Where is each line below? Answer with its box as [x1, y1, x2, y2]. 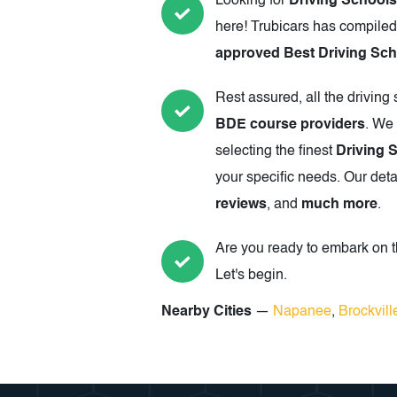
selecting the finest [215, 144, 336, 160]
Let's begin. [215, 269, 287, 284]
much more [301, 198, 378, 213]
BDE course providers [215, 118, 365, 133]
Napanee [273, 305, 331, 320]
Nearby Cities [161, 305, 252, 320]
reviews [215, 198, 267, 213]
